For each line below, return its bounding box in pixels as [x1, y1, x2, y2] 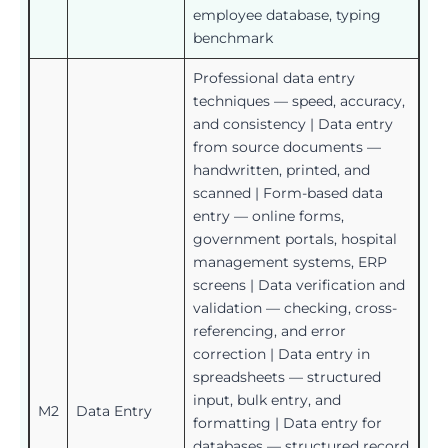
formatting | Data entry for [193, 413, 382, 432]
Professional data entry [193, 68, 355, 87]
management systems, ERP [193, 252, 387, 271]
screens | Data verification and [193, 275, 405, 294]
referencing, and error [193, 321, 346, 340]
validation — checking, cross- [193, 298, 397, 317]
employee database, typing [193, 5, 381, 24]
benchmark [193, 28, 273, 47]
